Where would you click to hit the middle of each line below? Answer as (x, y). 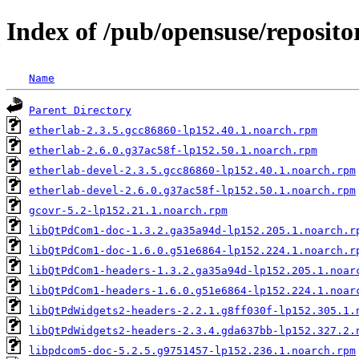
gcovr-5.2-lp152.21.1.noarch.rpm (128, 210)
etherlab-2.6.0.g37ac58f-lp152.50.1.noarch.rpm (173, 150)
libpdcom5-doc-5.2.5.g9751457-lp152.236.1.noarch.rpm (192, 350)
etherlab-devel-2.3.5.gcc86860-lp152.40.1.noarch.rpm (192, 170)
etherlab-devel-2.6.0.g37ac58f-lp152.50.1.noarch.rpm (192, 190)
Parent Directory (80, 110)
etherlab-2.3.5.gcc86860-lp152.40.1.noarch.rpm (173, 130)
